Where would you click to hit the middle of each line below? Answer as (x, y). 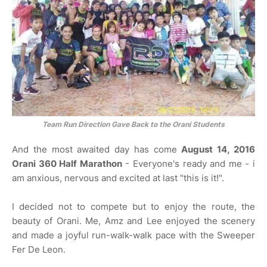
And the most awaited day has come (97, 150)
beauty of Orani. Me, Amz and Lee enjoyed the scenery (133, 221)
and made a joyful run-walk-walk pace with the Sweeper (133, 235)
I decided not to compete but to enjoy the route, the (133, 207)
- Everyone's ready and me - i (189, 164)
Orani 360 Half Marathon (67, 164)
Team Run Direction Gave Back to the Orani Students (133, 125)
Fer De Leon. (40, 250)
